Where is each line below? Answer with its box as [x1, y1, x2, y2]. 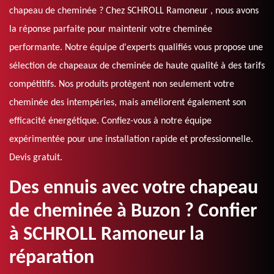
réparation [9, 248, 94, 268]
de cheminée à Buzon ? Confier [9, 202, 257, 222]
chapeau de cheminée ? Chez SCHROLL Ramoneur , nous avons [9, 6, 259, 17]
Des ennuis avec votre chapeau [9, 179, 258, 199]
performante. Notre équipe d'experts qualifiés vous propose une [9, 43, 263, 53]
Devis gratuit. [9, 153, 62, 163]
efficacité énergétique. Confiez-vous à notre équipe [9, 116, 212, 127]
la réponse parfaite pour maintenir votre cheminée [9, 24, 212, 35]
